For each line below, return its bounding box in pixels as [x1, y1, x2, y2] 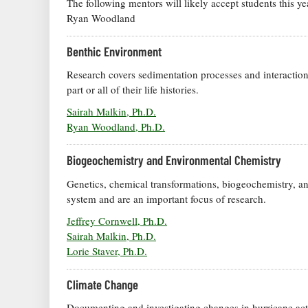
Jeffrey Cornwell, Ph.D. [67, 213, 167, 228]
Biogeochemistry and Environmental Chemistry [67, 152, 281, 168]
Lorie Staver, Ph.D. [67, 243, 147, 258]
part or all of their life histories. [67, 82, 199, 97]
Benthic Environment [67, 43, 162, 59]
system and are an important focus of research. [67, 191, 266, 206]
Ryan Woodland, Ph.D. [67, 120, 165, 134]
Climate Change [67, 276, 138, 292]
